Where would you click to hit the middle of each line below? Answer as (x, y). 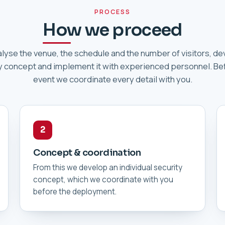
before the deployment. (75, 191)
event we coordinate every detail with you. (113, 79)
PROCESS (113, 12)
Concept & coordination (87, 152)
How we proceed (113, 30)
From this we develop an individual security (108, 167)
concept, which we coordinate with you (103, 179)
